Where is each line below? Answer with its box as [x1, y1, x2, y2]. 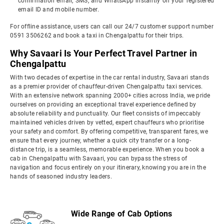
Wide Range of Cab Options [71, 209, 172, 218]
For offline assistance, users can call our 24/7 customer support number [10, 23, 213, 30]
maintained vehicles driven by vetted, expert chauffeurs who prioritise [10, 119, 204, 126]
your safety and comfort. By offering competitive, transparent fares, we [10, 128, 208, 135]
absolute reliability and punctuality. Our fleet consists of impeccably [10, 110, 201, 117]
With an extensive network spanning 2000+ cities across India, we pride [10, 92, 210, 99]
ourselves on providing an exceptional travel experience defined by [10, 101, 196, 108]
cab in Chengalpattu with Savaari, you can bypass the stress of [10, 155, 187, 162]
